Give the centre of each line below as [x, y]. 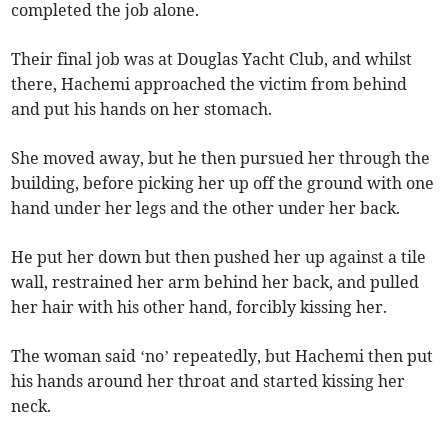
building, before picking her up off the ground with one [223, 183]
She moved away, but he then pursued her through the [221, 158]
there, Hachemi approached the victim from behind [209, 84]
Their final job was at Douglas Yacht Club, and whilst [212, 59]
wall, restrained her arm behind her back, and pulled [215, 282]
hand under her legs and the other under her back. [206, 208]
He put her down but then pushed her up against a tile [219, 257]
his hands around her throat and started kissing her [208, 381]
